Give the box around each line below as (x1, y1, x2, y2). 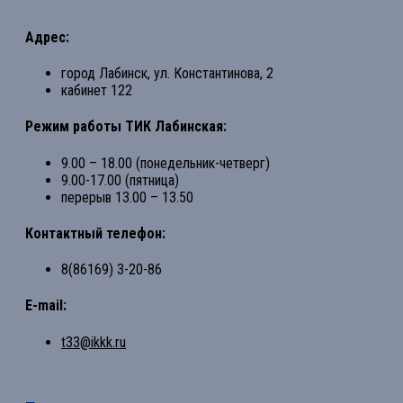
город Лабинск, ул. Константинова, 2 (61, 65, 273, 83)
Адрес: (25, 28, 69, 46)
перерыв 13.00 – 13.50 (61, 188, 193, 206)
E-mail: (25, 297, 67, 315)
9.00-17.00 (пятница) (61, 171, 179, 189)
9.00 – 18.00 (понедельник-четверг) (61, 154, 270, 172)
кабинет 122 (61, 82, 132, 100)
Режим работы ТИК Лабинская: (25, 118, 227, 136)
